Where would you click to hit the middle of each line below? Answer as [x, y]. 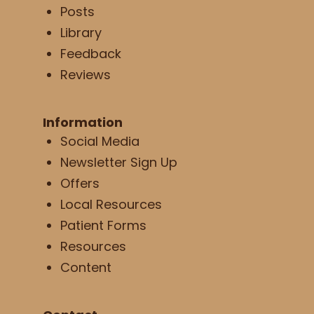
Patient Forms [103, 226]
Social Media [100, 142]
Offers [80, 184]
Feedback [90, 54]
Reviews [85, 75]
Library [81, 33]
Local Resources [111, 205]
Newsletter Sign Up [118, 163]
